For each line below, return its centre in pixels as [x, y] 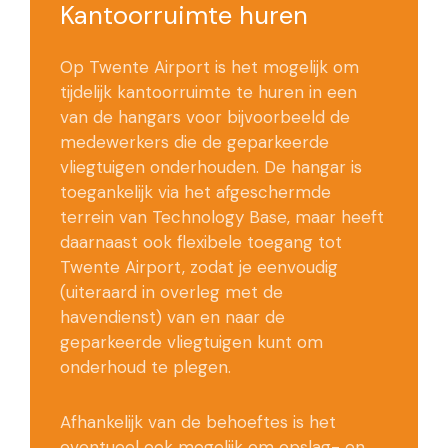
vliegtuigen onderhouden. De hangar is [211, 167]
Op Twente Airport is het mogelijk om [209, 67]
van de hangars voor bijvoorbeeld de [205, 117]
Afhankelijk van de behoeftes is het [198, 422]
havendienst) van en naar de [172, 317]
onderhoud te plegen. [145, 367]
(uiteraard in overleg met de [171, 292]
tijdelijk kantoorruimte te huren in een [208, 92]
